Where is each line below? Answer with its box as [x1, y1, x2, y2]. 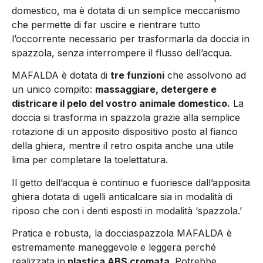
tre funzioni [110, 69, 164, 82]
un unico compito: [12, 83, 95, 96]
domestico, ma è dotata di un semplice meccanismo [12, 5, 240, 17]
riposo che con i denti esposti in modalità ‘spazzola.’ [12, 204, 242, 217]
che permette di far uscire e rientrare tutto [12, 19, 200, 31]
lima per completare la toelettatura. [12, 154, 168, 166]
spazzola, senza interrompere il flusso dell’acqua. [12, 47, 232, 59]
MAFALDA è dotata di [12, 69, 110, 82]
